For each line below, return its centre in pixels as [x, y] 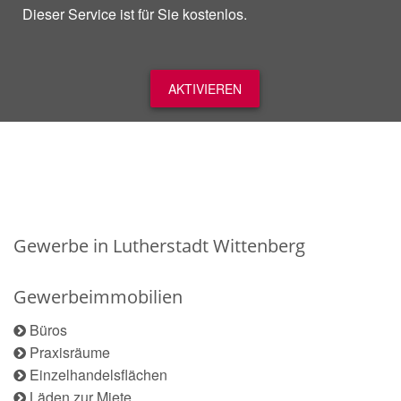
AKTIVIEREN [205, 89]
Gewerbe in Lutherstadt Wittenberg [159, 246]
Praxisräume [70, 352]
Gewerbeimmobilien [98, 297]
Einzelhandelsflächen [98, 375]
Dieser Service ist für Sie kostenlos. [135, 14]
